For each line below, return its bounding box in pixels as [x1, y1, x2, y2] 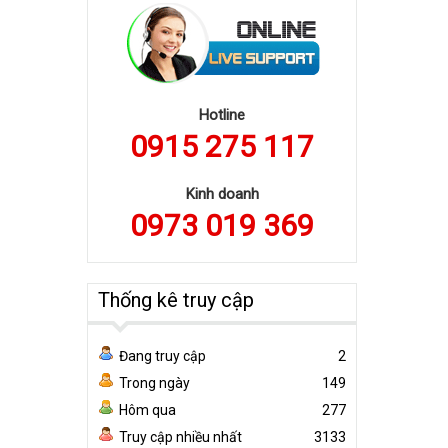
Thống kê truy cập [98, 288, 254, 312]
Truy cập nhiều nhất [119, 429, 242, 445]
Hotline [199, 106, 245, 124]
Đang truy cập [119, 348, 206, 364]
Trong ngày [119, 375, 190, 391]
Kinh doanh [185, 185, 259, 203]
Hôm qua [119, 402, 176, 418]
